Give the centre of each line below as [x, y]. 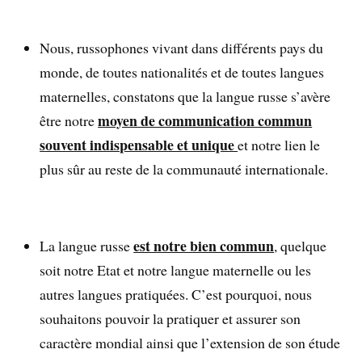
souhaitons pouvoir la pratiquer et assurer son [170, 319]
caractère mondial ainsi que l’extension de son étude [190, 343]
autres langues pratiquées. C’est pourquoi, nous [176, 295]
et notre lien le [279, 144]
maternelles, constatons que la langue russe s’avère [185, 96]
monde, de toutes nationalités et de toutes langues [182, 72]
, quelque [301, 246]
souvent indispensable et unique [139, 144]
